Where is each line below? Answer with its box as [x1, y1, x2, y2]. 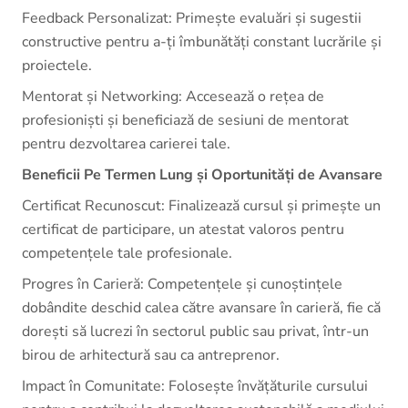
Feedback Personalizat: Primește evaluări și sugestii [22, 8, 362, 28]
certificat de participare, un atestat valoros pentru [22, 219, 344, 240]
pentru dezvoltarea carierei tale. [22, 134, 230, 154]
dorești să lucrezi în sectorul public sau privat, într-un [22, 321, 369, 342]
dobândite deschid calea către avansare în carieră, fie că [22, 298, 381, 318]
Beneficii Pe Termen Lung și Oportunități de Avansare [22, 165, 382, 185]
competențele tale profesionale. [22, 243, 232, 263]
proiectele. [22, 56, 92, 76]
